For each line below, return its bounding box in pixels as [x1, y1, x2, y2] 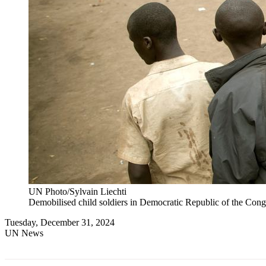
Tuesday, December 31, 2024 [5, 217, 115, 227]
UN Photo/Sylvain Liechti [28, 186, 126, 197]
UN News [5, 227, 43, 238]
